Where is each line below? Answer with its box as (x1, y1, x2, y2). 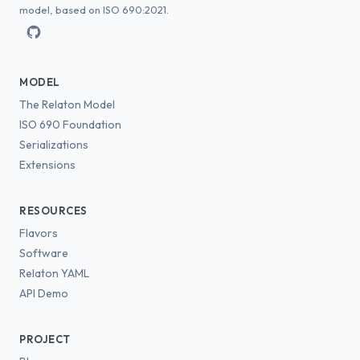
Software (19, 246, 68, 260)
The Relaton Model (19, 97, 115, 112)
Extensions (19, 157, 76, 172)
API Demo (19, 286, 68, 301)
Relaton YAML (19, 266, 89, 280)
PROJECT (19, 333, 71, 346)
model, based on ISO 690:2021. (19, 3, 169, 16)
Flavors (19, 226, 58, 240)
